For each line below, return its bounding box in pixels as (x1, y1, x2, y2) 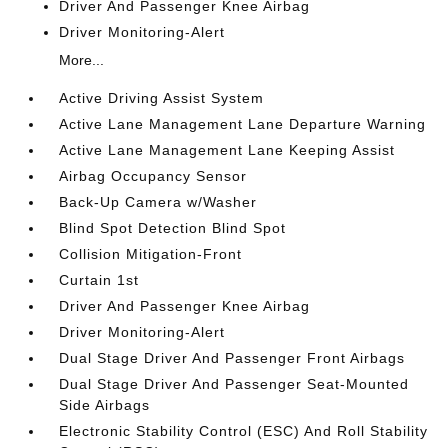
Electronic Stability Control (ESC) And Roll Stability (59, 423, 429, 439)
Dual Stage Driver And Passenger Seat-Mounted (59, 376, 410, 392)
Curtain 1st (59, 272, 140, 288)
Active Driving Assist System (59, 90, 265, 106)
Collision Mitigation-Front (59, 246, 243, 262)
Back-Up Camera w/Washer (59, 194, 258, 210)
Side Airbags (59, 397, 151, 413)
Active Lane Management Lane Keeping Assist (59, 142, 396, 158)
